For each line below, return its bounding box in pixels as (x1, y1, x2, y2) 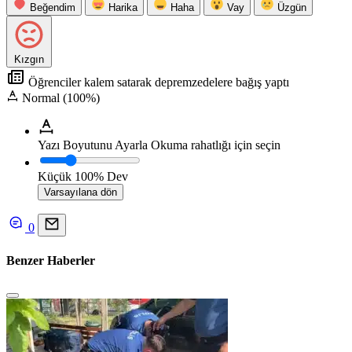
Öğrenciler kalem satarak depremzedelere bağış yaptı (25, 75, 289, 90)
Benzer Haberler (6, 253, 95, 267)
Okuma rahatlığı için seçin (151, 138, 280, 152)
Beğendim (30, 2, 75, 14)
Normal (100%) (22, 91, 100, 105)
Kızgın (14, 53, 44, 66)
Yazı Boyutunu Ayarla (38, 138, 148, 152)
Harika (108, 2, 137, 14)
